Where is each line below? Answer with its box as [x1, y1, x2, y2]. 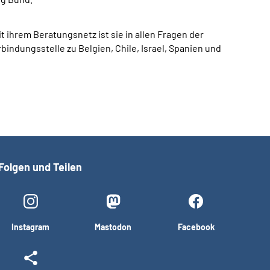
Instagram [11, 222, 50, 232]
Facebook [177, 222, 215, 232]
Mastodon [95, 222, 132, 232]
